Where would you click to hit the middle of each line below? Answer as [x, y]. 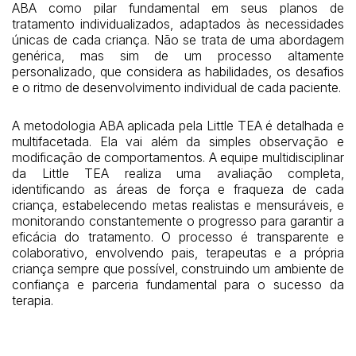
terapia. [33, 300]
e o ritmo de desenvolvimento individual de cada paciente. [176, 87]
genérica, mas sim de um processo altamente [178, 55]
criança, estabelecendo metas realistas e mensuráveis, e [178, 205]
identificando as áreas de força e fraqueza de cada [178, 189]
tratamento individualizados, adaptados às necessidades [178, 23]
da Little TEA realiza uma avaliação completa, [178, 173]
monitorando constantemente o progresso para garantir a [178, 221]
